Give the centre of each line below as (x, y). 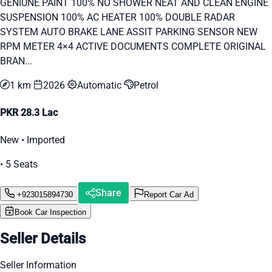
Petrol (146, 85)
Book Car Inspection (50, 212)
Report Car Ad (169, 194)
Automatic (100, 85)
